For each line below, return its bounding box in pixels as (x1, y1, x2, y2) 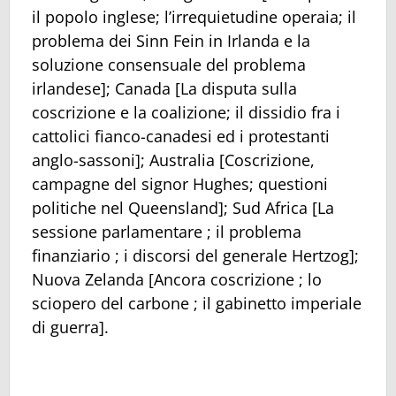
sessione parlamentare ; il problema (32, 221, 301, 243)
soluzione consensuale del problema (32, 54, 306, 76)
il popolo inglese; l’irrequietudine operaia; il (32, 6, 356, 28)
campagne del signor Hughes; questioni (32, 173, 328, 195)
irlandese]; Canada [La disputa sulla (32, 78, 297, 100)
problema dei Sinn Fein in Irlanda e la (32, 30, 310, 52)
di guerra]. (32, 316, 109, 339)
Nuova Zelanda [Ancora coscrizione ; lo (32, 269, 322, 291)
